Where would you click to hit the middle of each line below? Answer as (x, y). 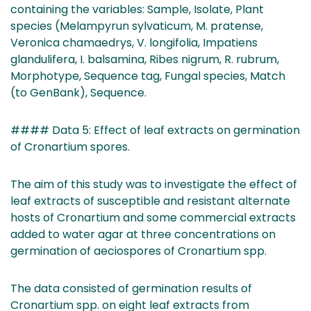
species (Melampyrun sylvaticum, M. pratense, (137, 26)
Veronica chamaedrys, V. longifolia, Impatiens (134, 42)
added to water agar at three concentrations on (143, 234)
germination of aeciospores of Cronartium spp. (138, 251)
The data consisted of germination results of (131, 288)
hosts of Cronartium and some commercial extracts (153, 217)
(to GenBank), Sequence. (78, 92)
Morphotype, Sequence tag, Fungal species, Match (148, 76)
